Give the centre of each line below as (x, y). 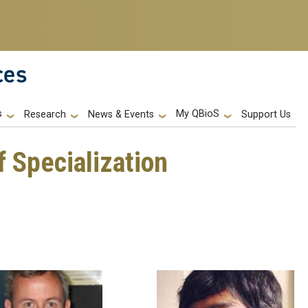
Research (45, 115)
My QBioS (198, 114)
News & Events (121, 115)
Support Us (266, 115)
